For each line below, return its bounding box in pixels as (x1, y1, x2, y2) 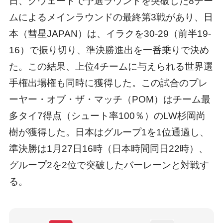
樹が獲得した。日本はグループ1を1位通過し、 (8, 126, 209, 137)
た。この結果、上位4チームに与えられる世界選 (8, 61, 213, 72)
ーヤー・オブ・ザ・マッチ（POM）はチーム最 (8, 94, 211, 105)
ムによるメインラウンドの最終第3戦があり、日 (8, 11, 213, 22)
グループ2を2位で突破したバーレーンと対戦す (8, 159, 209, 170)
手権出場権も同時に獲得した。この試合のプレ (8, 77, 208, 88)
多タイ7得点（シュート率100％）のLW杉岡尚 (8, 110, 206, 121)
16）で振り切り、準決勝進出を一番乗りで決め (8, 44, 209, 55)
